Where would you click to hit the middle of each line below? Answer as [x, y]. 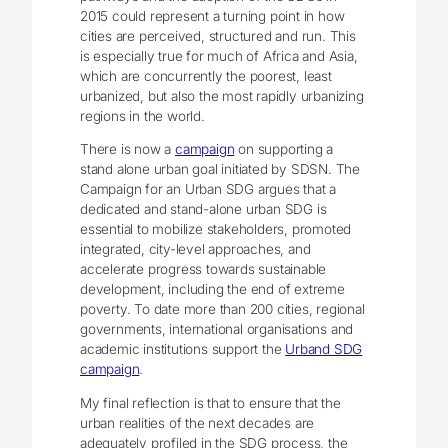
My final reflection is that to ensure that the [210, 402]
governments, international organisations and [217, 329]
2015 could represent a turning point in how [212, 15]
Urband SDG [324, 349]
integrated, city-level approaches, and [195, 249]
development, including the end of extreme [212, 289]
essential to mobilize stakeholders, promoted [216, 229]
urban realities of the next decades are [197, 422]
